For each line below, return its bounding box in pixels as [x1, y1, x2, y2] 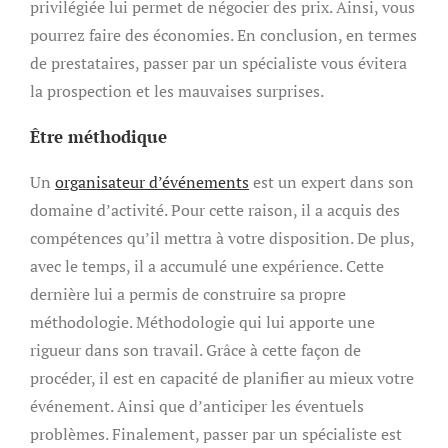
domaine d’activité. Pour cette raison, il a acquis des [30, 199, 400, 221]
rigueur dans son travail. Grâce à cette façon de [30, 339, 361, 361]
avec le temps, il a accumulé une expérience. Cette [30, 255, 384, 277]
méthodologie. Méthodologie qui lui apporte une [30, 311, 375, 333]
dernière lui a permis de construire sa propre [30, 283, 346, 305]
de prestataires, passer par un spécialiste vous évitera [30, 52, 407, 74]
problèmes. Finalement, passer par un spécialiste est [30, 423, 402, 445]
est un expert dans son [249, 171, 414, 193]
